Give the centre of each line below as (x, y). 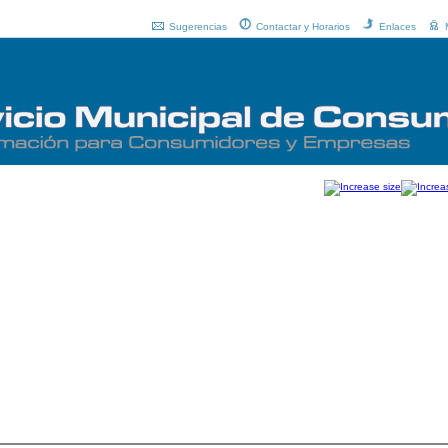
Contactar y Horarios (303, 26)
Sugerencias (198, 26)
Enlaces (397, 26)
